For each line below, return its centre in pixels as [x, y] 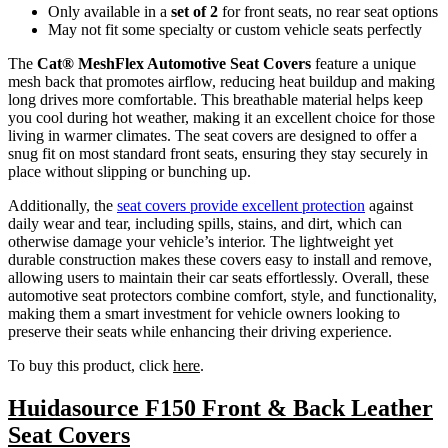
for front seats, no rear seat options [328, 11]
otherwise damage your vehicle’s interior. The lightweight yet [200, 241]
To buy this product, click [90, 365]
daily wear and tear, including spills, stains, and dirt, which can [205, 223]
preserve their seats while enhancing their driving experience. [200, 331]
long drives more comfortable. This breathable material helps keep [215, 99]
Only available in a [109, 11]
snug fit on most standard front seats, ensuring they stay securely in [218, 153]
